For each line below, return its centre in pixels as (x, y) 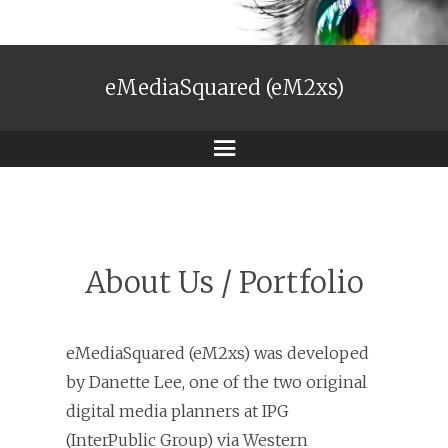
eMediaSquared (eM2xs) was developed (217, 352)
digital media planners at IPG (177, 410)
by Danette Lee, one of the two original (216, 381)
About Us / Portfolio (224, 282)
